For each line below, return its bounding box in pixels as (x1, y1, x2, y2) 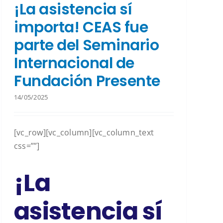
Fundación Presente (14, 70, 160, 92)
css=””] (14, 140, 40, 151)
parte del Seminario (14, 34, 159, 56)
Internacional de (14, 52, 134, 74)
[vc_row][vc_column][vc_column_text (14, 126, 154, 138)
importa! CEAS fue (14, 16, 148, 38)
